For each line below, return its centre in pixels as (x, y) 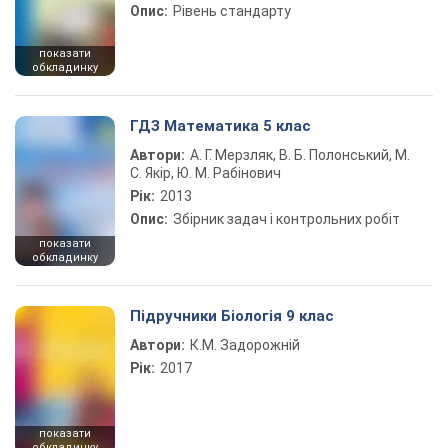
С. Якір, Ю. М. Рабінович (205, 173)
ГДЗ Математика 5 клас (220, 126)
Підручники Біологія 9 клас (232, 316)
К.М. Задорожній (245, 345)
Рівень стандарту (232, 11)
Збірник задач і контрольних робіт (286, 219)
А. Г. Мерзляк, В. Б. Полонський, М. (300, 155)
